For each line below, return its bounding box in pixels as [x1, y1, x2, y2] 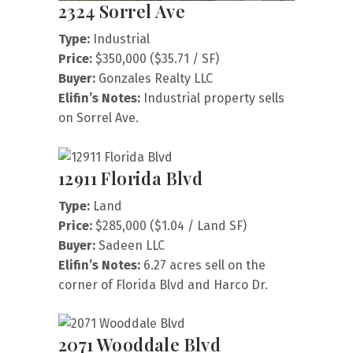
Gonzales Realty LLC [95, 70, 213, 86]
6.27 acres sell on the [140, 257, 266, 273]
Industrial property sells [140, 90, 284, 106]
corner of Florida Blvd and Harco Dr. [58, 277, 268, 292]
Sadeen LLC [95, 237, 165, 253]
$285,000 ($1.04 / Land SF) [92, 217, 247, 233]
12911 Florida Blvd [58, 165, 203, 190]
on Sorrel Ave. [58, 110, 139, 125]
